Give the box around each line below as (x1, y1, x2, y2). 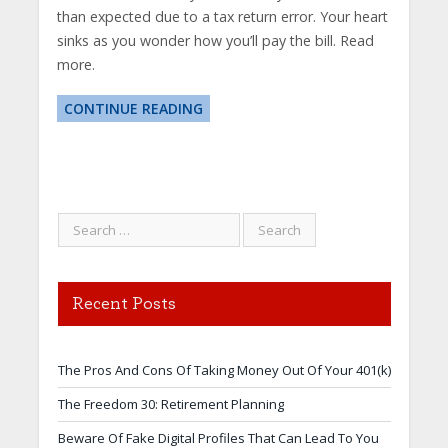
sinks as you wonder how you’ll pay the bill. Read (56, 30, 374, 50)
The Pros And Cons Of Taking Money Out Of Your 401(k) (57, 360, 391, 379)
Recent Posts (71, 294, 176, 313)
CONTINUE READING (63, 98, 203, 118)
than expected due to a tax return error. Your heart (56, 6, 388, 26)
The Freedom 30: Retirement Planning (57, 394, 284, 413)
